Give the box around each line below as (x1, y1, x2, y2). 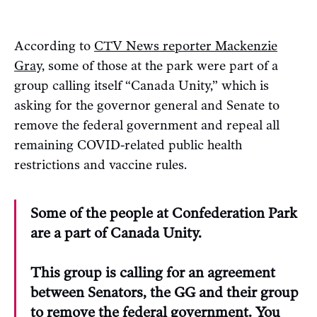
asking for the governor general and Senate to (14, 97, 279, 113)
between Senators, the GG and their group (30, 283, 299, 301)
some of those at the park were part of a (45, 57, 278, 74)
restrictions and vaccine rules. (14, 156, 187, 173)
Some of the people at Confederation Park (30, 204, 297, 221)
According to (14, 38, 94, 54)
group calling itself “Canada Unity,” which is (14, 77, 269, 93)
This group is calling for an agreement (30, 263, 275, 281)
